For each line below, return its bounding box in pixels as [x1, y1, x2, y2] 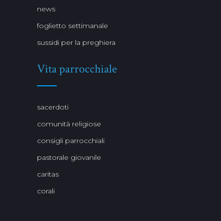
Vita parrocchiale [37, 61, 117, 76]
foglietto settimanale [37, 21, 108, 30]
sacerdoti [37, 103, 69, 111]
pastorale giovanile [37, 153, 101, 162]
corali [37, 186, 55, 195]
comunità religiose [37, 119, 101, 128]
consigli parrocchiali [37, 136, 105, 145]
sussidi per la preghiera [37, 38, 115, 47]
